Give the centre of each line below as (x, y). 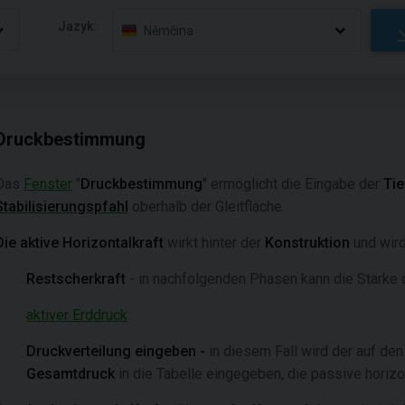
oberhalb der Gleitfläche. (207, 207)
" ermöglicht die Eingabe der (293, 184)
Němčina (169, 30)
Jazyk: (78, 26)
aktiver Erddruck (77, 315)
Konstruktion (307, 243)
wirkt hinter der (214, 243)
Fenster (48, 184)
